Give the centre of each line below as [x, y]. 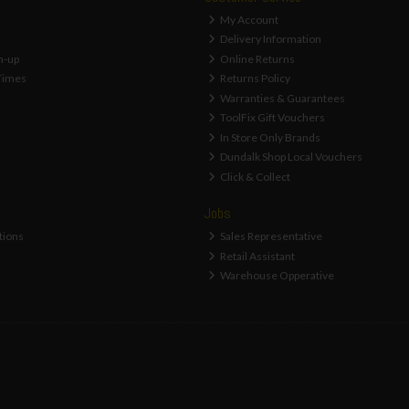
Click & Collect [255, 176]
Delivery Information [270, 39]
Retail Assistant [257, 256]
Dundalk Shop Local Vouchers [291, 157]
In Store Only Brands [270, 137]
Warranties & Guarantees [282, 98]
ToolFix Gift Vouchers [272, 117]
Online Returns [257, 58]
